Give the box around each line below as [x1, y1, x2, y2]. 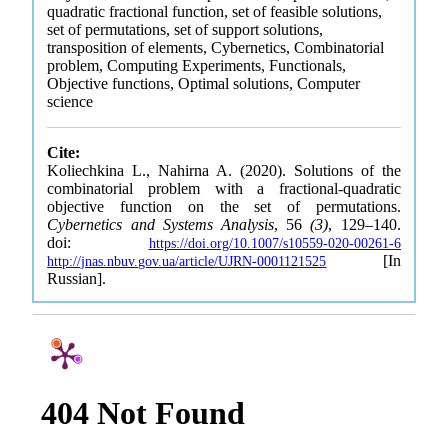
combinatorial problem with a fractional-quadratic [47, 180, 401, 197]
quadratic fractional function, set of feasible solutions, [47, 3, 383, 20]
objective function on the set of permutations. [47, 198, 401, 215]
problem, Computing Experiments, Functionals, [47, 57, 347, 74]
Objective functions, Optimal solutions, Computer [47, 75, 361, 92]
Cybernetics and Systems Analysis [47, 216, 274, 233]
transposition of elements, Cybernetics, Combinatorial [47, 39, 385, 56]
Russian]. [47, 270, 107, 287]
